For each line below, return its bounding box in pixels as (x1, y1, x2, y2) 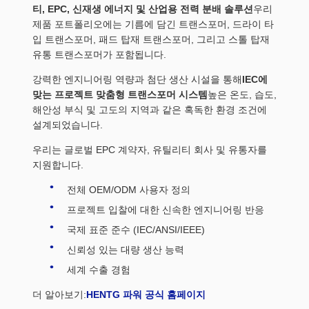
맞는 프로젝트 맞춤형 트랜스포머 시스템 (32, 88, 208, 100)
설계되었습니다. (32, 119, 103, 130)
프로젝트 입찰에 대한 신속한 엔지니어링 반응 (67, 203, 264, 215)
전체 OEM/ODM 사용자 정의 (67, 183, 190, 195)
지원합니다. (32, 159, 83, 170)
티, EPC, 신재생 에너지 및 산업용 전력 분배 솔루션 (32, 3, 253, 14)
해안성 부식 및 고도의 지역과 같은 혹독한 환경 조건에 (32, 103, 267, 115)
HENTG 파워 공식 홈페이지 (86, 288, 206, 300)
